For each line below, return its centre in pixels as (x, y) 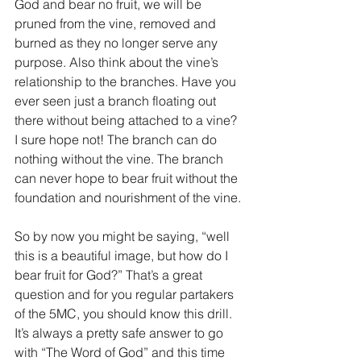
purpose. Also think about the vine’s (118, 62)
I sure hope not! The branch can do (117, 139)
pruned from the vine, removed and (117, 23)
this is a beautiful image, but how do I (123, 255)
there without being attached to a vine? (127, 120)
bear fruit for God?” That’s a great (110, 275)
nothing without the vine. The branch (120, 159)
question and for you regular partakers (126, 294)
